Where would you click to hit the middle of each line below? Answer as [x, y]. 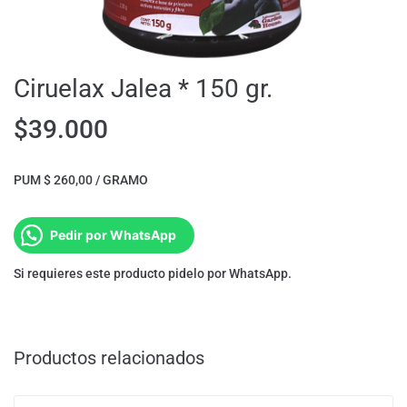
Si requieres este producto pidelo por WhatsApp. [153, 274]
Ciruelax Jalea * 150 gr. [143, 89]
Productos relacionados [109, 358]
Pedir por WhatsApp [113, 235]
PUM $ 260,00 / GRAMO [81, 180]
